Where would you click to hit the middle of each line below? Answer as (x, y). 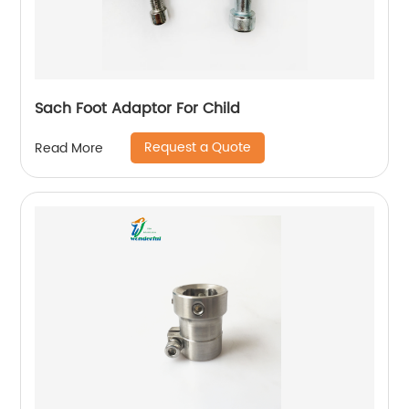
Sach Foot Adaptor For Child (138, 109)
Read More (69, 148)
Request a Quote (198, 147)
